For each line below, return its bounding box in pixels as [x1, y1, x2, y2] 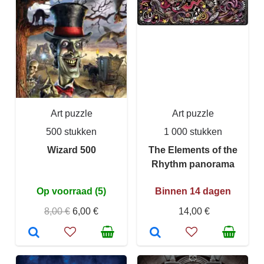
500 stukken [46, 127, 97, 137]
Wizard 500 [47, 145, 96, 156]
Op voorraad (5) [37, 186, 106, 197]
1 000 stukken [163, 127, 222, 137]
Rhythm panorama [151, 159, 235, 170]
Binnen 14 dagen [154, 186, 231, 197]
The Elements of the [148, 145, 237, 156]
